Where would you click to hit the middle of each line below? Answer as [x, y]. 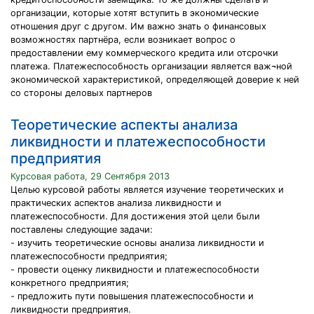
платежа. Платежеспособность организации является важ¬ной [151, 66]
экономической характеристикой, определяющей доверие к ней [155, 80]
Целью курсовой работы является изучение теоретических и [147, 190]
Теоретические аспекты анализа [124, 125]
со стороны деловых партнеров [81, 93]
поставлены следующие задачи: [82, 230]
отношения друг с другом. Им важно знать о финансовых [138, 26]
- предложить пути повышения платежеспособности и [132, 296]
